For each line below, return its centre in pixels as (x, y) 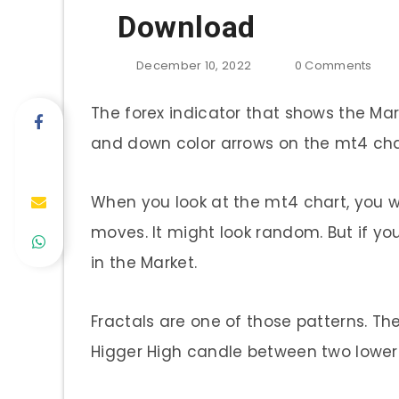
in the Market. (144, 262)
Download (187, 26)
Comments (338, 65)
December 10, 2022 (194, 65)
